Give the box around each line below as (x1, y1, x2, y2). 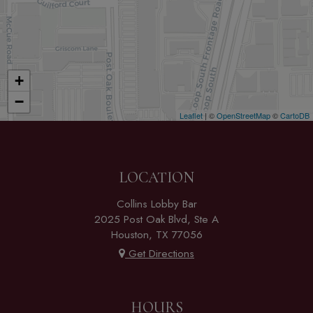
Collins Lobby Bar (116, 196, 197, 212)
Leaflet (180, 109, 203, 121)
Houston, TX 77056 (110, 226, 203, 242)
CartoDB (280, 109, 310, 121)
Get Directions (125, 245, 194, 261)
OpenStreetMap (217, 109, 270, 121)
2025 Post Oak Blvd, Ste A (94, 211, 219, 227)
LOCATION (119, 168, 194, 187)
